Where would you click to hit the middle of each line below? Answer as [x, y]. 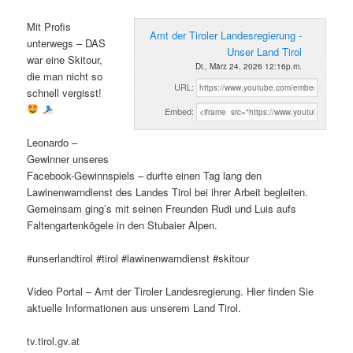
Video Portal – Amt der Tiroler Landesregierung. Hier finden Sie [171, 292]
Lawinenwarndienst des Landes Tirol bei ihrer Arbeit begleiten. [168, 191]
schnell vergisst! [65, 92]
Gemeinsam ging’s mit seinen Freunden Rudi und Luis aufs [162, 208]
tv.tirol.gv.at [54, 341]
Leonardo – [52, 142]
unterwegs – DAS [67, 43]
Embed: [179, 111]
